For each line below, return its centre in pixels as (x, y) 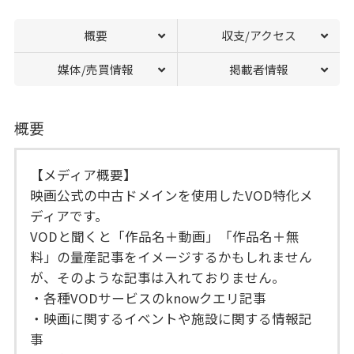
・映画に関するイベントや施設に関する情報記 (171, 318)
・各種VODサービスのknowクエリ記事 (149, 298)
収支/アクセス (259, 36)
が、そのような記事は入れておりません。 (158, 277)
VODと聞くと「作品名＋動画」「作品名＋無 (165, 236)
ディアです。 (70, 215)
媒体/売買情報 (95, 70)
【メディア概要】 (84, 174)
